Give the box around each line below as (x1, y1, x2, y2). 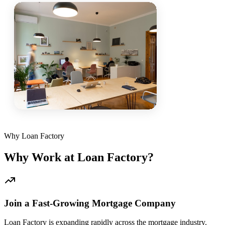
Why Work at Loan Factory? (4, 151, 154, 164)
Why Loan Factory (4, 132, 64, 141)
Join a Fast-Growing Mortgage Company (4, 197, 176, 208)
